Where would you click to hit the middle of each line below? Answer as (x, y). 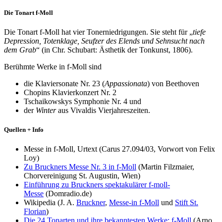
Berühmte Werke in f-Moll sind (53, 67)
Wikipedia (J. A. (50, 203)
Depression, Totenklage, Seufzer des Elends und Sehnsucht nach (104, 41)
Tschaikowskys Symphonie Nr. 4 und (83, 101)
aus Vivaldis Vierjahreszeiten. (104, 110)
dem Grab (20, 50)
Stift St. (187, 203)
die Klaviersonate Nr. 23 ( (64, 83)
